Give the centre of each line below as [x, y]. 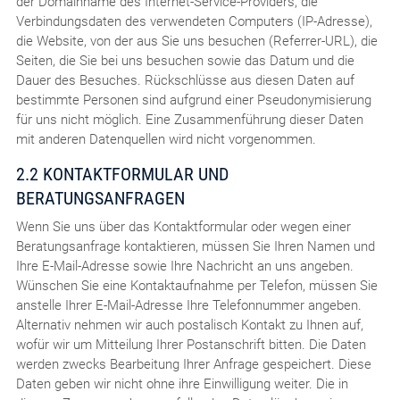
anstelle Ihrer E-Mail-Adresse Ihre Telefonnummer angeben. [188, 305]
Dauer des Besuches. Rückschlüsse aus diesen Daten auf [185, 80]
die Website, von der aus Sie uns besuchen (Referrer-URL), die [196, 41]
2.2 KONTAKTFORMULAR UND [122, 174]
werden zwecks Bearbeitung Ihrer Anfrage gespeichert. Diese [193, 364]
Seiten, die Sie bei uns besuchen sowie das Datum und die [185, 60]
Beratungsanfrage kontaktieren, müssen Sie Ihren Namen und [195, 246]
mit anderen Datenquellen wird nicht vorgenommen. [166, 139]
